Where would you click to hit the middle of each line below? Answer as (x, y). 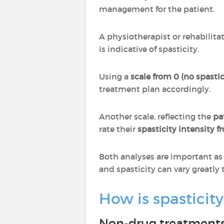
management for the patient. (157, 9)
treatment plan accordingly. (155, 89)
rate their (118, 129)
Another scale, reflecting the (156, 116)
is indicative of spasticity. (149, 49)
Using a (115, 76)
